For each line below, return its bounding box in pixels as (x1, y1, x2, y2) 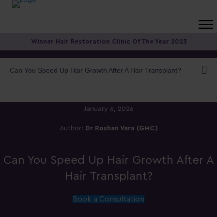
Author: (59, 125, 85, 132)
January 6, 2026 (83, 106, 134, 112)
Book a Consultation (73, 195, 144, 203)
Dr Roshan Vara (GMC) (85, 125, 158, 132)
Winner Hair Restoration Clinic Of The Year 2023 (31, 38, 186, 45)
